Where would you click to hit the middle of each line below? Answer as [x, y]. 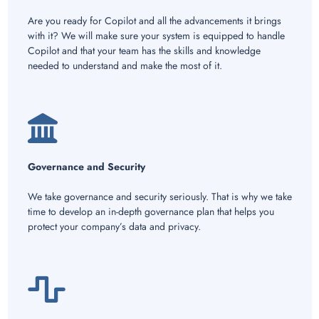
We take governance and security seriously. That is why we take [159, 197]
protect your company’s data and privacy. [114, 227]
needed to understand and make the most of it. [125, 66]
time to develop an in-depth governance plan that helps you [151, 212]
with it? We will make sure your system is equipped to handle [156, 36]
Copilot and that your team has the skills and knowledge [144, 51]
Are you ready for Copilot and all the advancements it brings [154, 21]
